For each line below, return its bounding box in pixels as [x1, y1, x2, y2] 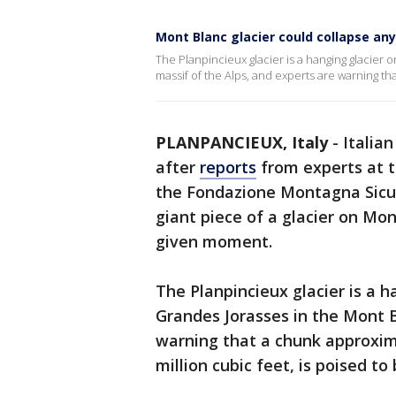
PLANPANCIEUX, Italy [156, 132, 328, 153]
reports [200, 156, 256, 178]
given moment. [156, 231, 277, 252]
